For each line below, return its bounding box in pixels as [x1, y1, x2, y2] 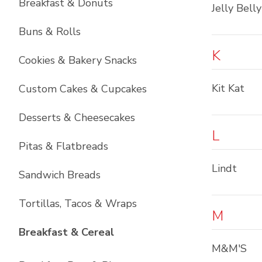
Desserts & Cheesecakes [19, 111, 135, 125]
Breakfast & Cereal [19, 225, 114, 239]
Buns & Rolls [19, 25, 81, 39]
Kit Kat [212, 81, 244, 95]
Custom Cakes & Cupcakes [19, 82, 147, 96]
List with [113, 225, 160, 239]
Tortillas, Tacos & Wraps [19, 196, 137, 211]
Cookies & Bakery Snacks [19, 53, 137, 67]
